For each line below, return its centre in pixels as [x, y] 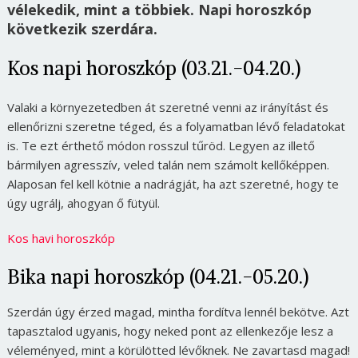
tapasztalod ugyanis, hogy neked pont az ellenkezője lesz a [170, 331]
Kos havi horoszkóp [61, 239]
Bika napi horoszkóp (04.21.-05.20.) [157, 277]
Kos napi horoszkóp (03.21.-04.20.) [153, 68]
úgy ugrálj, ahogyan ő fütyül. [83, 203]
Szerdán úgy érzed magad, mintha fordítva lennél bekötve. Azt [178, 312]
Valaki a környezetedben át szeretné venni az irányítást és [167, 107]
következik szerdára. [82, 29]
